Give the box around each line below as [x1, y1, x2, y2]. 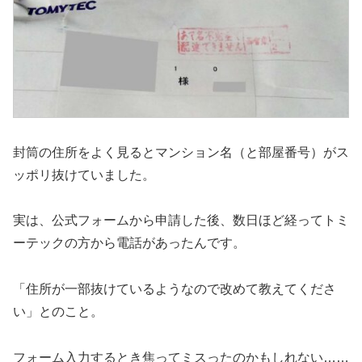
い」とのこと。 [13, 305, 103, 319]
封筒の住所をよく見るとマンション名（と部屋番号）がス [13, 145, 349, 159]
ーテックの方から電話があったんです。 [13, 236, 246, 250]
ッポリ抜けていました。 [13, 167, 155, 182]
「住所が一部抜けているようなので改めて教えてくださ [13, 282, 336, 297]
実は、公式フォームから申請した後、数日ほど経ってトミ [13, 213, 349, 228]
